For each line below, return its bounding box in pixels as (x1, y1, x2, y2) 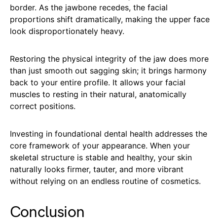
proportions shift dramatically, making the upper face (10, 14, 210, 25)
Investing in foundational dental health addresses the (10, 129, 207, 139)
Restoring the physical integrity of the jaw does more (10, 54, 209, 64)
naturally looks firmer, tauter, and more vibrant (10, 164, 184, 175)
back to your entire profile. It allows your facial (10, 77, 185, 88)
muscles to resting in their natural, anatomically (10, 89, 186, 100)
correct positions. (10, 101, 75, 111)
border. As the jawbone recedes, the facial (10, 2, 168, 13)
